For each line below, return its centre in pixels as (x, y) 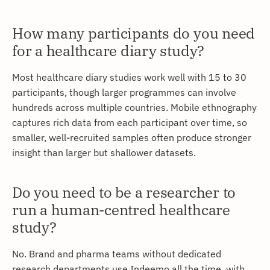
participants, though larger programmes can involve (124, 92)
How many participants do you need (134, 33)
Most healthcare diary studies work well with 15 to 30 (129, 77)
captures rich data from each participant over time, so (130, 122)
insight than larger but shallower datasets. (104, 152)
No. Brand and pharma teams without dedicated (117, 253)
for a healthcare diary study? (108, 50)
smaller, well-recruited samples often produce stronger (132, 137)
